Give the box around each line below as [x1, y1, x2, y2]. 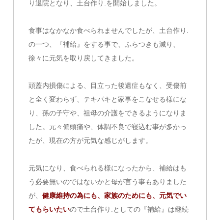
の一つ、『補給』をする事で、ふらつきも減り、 [28, 40, 180, 49]
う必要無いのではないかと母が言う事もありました [28, 178, 187, 186]
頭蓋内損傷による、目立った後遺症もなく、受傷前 [28, 82, 187, 90]
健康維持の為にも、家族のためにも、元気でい [42, 192, 187, 200]
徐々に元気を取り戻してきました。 [28, 54, 139, 62]
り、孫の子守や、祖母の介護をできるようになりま [28, 109, 187, 117]
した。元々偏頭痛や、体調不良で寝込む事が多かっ [28, 123, 187, 131]
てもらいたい [28, 205, 70, 214]
